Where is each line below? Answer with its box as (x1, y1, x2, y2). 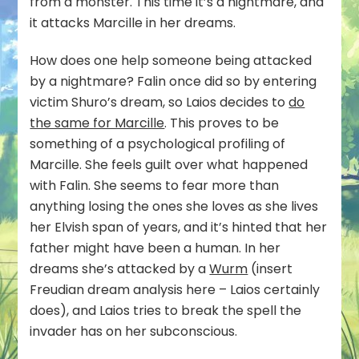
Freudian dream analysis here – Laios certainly (30, 280, 321, 300)
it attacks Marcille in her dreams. (30, 14, 236, 33)
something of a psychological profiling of (30, 135, 286, 154)
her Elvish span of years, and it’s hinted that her (30, 218, 328, 237)
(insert (248, 260, 293, 279)
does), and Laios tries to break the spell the (30, 301, 302, 321)
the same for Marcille (30, 114, 165, 133)
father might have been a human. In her (30, 239, 281, 258)
